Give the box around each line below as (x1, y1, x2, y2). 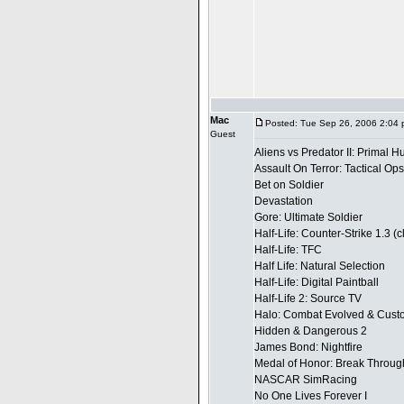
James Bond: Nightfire (254, 341, 363, 353)
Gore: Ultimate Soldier (254, 211, 363, 224)
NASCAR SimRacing (254, 373, 357, 386)
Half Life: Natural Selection (254, 260, 385, 272)
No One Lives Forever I (254, 390, 367, 402)
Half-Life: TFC (254, 243, 322, 256)
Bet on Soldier (254, 179, 324, 191)
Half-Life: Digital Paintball (254, 276, 379, 289)
